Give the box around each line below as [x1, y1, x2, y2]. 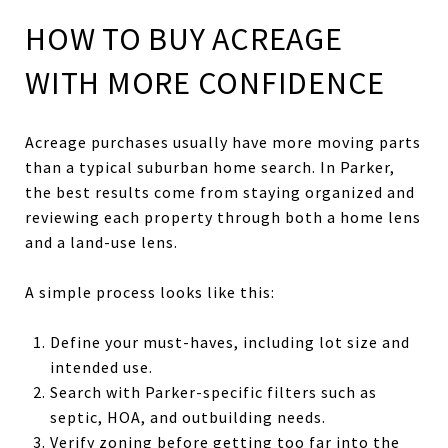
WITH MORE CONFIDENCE [25, 62, 385, 103]
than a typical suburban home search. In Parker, [25, 156, 395, 177]
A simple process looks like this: [25, 281, 275, 302]
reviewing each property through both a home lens [25, 206, 421, 227]
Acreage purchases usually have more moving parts [25, 131, 421, 152]
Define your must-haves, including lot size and [49, 331, 410, 352]
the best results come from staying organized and [25, 181, 415, 202]
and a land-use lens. [25, 231, 178, 252]
